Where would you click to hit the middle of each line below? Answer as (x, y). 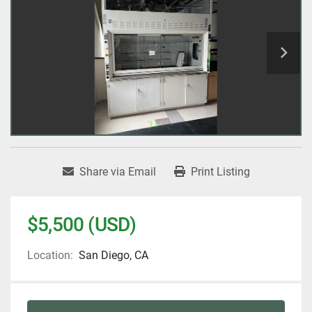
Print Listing (220, 172)
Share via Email (117, 172)
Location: (50, 256)
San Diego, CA (114, 256)
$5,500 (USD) (82, 225)
